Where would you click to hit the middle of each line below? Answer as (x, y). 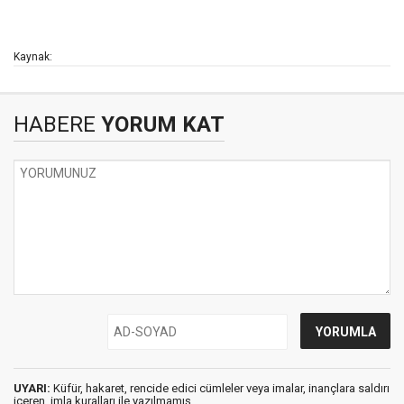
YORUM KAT (160, 124)
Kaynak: (33, 57)
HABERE (55, 124)
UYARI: (32, 388)
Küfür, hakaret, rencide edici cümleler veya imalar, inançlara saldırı (220, 388)
